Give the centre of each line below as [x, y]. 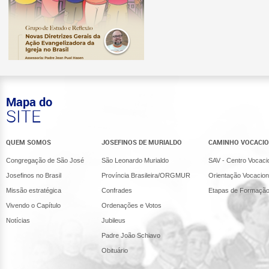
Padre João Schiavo [131, 235]
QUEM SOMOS [29, 142]
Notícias [18, 220]
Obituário [115, 250]
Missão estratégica [34, 190]
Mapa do [29, 102]
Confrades [117, 190]
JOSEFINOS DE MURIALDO [142, 142]
